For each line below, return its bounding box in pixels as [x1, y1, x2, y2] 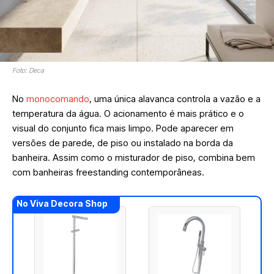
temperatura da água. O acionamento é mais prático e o [12, 107, 244, 119]
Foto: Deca [12, 65, 44, 75]
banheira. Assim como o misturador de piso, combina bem [12, 151, 255, 163]
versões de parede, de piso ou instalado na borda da [12, 136, 233, 149]
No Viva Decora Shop [17, 198, 108, 209]
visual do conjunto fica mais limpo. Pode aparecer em [12, 122, 234, 134]
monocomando [26, 92, 89, 105]
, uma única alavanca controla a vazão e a [89, 92, 261, 105]
